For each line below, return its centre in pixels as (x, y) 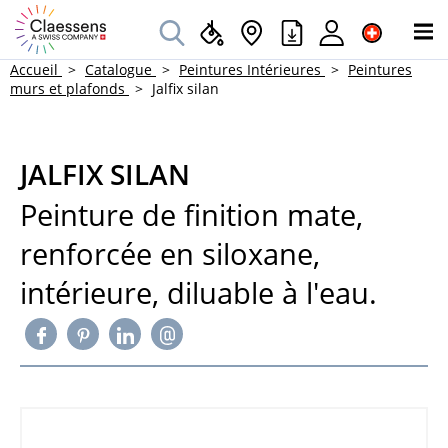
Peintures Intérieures (250, 69)
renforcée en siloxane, (170, 254)
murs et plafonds (67, 88)
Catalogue (118, 69)
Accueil (34, 69)
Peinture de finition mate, (191, 215)
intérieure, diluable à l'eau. (198, 293)
